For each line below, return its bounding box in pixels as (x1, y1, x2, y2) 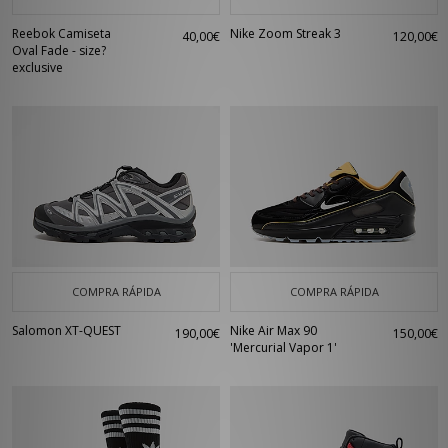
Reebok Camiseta (12, 25, 111, 42)
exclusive (12, 59, 63, 76)
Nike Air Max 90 (230, 322, 317, 339)
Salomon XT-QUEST (12, 322, 121, 339)
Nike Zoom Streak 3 (230, 25, 341, 42)
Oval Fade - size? (12, 42, 106, 59)
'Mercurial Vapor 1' (230, 339, 337, 356)
